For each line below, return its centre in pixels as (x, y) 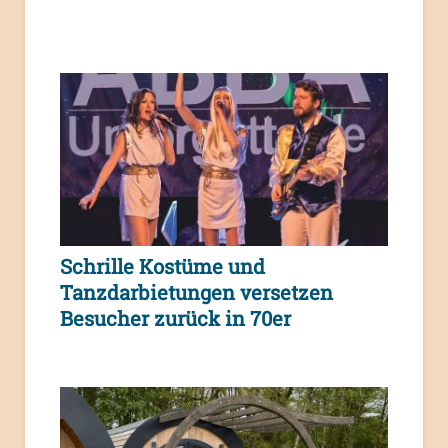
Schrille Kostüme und (162, 265)
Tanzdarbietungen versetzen (196, 291)
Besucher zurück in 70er (175, 317)
